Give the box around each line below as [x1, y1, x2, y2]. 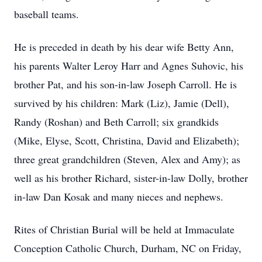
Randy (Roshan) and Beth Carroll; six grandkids [14, 115, 219, 129]
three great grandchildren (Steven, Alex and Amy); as [14, 152, 240, 166]
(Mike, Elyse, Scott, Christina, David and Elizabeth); [14, 133, 239, 147]
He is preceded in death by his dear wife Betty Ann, [14, 40, 234, 54]
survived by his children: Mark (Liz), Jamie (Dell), [14, 96, 229, 110]
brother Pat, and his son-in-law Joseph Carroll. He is [14, 77, 237, 91]
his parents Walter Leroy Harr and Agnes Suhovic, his [14, 58, 243, 73]
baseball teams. [14, 7, 79, 21]
